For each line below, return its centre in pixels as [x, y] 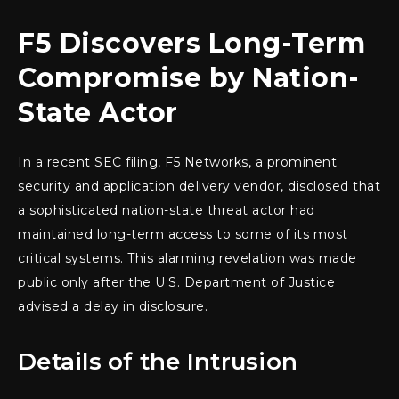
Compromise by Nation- [189, 78]
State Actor [98, 113]
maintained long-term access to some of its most [183, 235]
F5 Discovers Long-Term [191, 44]
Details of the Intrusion [158, 362]
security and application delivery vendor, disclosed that [199, 187]
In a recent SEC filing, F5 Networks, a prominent [177, 163]
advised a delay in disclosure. [113, 307]
